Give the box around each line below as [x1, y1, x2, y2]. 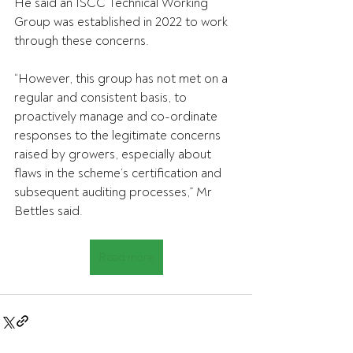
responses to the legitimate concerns [14, 128, 224, 143]
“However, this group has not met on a [14, 71, 231, 87]
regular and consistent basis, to [14, 90, 190, 106]
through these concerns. [14, 33, 149, 49]
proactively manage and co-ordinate [14, 109, 221, 124]
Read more [98, 251, 154, 264]
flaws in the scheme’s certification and [14, 165, 225, 181]
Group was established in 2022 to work [14, 14, 231, 30]
